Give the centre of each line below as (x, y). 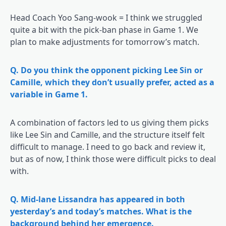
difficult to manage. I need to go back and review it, (108, 147)
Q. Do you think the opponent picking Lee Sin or (106, 70)
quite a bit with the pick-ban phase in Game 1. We (104, 30)
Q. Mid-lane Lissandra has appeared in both (98, 199)
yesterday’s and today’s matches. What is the (101, 211)
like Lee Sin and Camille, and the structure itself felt (107, 134)
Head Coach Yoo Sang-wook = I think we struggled (106, 17)
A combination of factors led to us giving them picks (109, 122)
